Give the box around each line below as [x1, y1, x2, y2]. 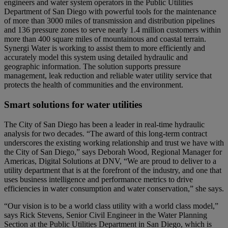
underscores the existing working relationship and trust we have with [4, 138, 224, 147]
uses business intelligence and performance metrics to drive [4, 175, 193, 184]
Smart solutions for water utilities [4, 99, 142, 110]
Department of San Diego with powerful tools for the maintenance [4, 7, 216, 16]
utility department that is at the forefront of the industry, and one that [4, 165, 221, 175]
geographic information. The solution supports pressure [4, 62, 181, 71]
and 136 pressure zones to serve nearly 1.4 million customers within [4, 25, 221, 35]
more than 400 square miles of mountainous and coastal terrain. [4, 35, 206, 44]
